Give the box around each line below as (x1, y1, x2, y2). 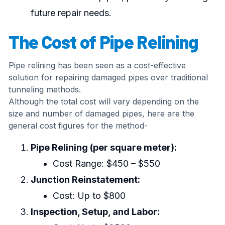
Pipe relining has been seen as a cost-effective (8, 60, 186, 71)
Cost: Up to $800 (52, 190, 126, 201)
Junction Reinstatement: (30, 174, 140, 185)
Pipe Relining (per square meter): (30, 142, 177, 153)
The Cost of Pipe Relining (8, 31, 198, 53)
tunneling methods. (8, 84, 81, 95)
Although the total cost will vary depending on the (8, 96, 199, 107)
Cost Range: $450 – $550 (52, 158, 160, 169)
